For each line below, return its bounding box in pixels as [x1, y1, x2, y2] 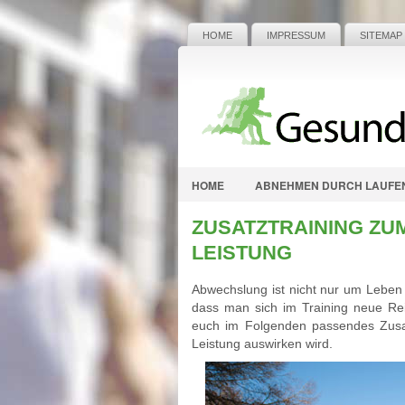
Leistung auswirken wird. [192, 336, 333, 351]
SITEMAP [360, 30, 402, 41]
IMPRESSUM [267, 30, 325, 41]
